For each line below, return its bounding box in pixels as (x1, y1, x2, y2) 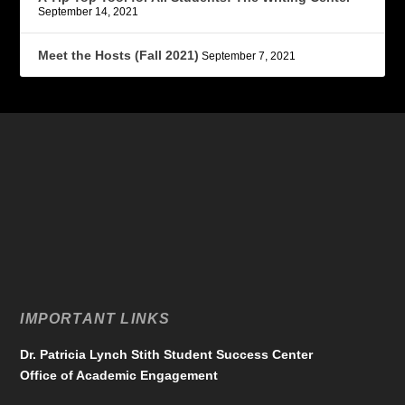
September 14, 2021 (38, 5, 139, 19)
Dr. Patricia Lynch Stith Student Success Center (20, 347, 314, 363)
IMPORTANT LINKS (20, 311, 171, 327)
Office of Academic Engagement (20, 368, 219, 383)
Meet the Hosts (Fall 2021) (38, 48, 200, 63)
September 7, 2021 (202, 50, 297, 63)
